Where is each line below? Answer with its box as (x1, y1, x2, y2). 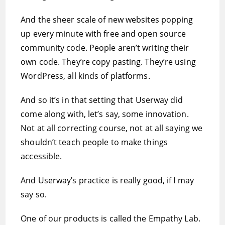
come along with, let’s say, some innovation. (21, 108, 189, 120)
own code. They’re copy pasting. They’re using (21, 56, 196, 67)
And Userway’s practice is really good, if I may (21, 175, 194, 186)
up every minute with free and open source (21, 28, 186, 39)
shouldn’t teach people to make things (21, 137, 168, 148)
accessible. (21, 151, 62, 162)
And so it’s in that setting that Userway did (21, 94, 183, 105)
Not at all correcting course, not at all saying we (21, 123, 203, 134)
